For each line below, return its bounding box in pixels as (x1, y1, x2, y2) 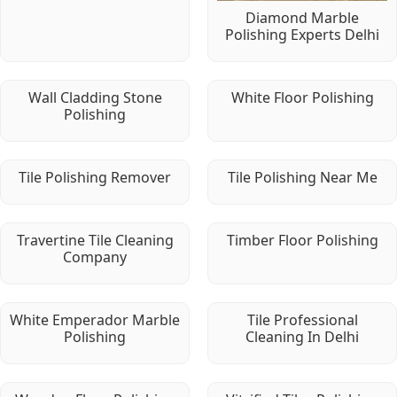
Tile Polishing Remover (19, 167, 171, 187)
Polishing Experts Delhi (225, 24, 379, 44)
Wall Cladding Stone (27, 87, 162, 107)
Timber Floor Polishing (226, 230, 378, 250)
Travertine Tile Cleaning (16, 230, 174, 250)
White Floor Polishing (230, 87, 374, 107)
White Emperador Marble (10, 309, 180, 330)
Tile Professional (246, 309, 358, 330)
